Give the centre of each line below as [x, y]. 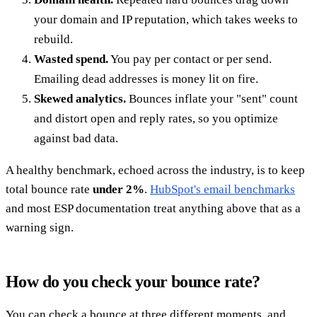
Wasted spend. [71, 59]
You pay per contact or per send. [190, 59]
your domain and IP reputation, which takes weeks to [166, 19]
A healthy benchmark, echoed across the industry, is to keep [155, 170]
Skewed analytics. [80, 98]
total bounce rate [49, 189]
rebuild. [53, 39]
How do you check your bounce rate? [133, 281]
